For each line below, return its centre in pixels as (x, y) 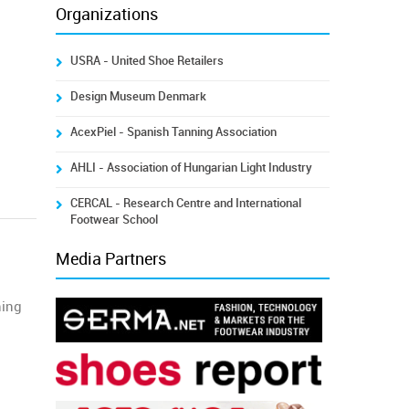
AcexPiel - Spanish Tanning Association (173, 132)
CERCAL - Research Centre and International (185, 203)
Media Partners (110, 259)
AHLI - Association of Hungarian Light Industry (191, 168)
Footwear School (114, 220)
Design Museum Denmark (138, 96)
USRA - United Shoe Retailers (147, 61)
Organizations (106, 15)
